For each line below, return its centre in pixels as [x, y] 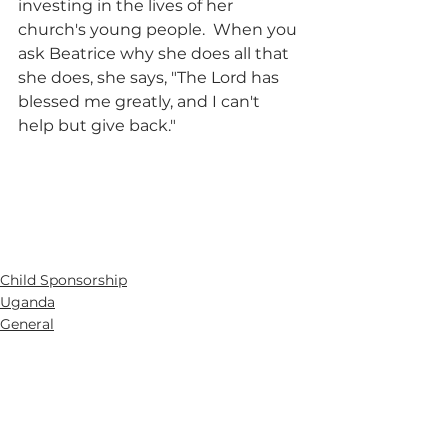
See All [296, 415]
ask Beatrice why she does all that [155, 54]
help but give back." [97, 126]
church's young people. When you [159, 30]
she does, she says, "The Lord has [150, 78]
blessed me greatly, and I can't [141, 102]
